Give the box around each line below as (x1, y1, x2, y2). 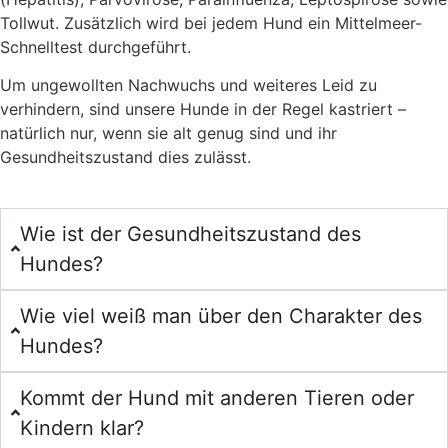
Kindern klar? (20, 415, 145, 440)
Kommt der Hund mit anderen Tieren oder (20, 385, 415, 410)
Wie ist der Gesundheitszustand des (20, 221, 362, 246)
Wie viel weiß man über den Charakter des (20, 303, 423, 328)
